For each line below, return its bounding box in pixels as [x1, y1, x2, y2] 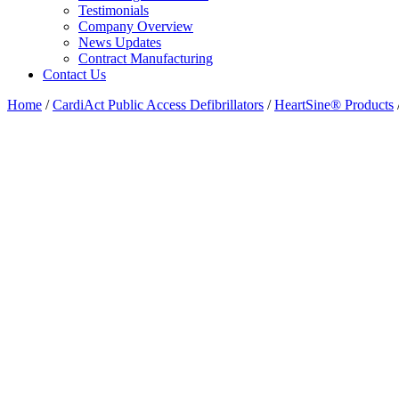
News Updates [78, 35, 161, 51]
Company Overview [78, 19, 193, 35]
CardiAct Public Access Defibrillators [53, 97, 264, 113]
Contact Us [43, 67, 106, 83]
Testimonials [78, 3, 149, 19]
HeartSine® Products [274, 97, 394, 113]
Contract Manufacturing [78, 51, 213, 67]
